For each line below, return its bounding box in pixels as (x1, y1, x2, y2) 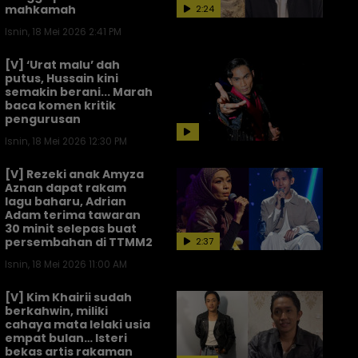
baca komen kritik (5, 97, 116, 113)
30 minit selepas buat (5, 221, 137, 237)
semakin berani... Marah (5, 84, 153, 100)
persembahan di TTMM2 (5, 234, 153, 250)
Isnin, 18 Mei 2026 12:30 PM (5, 134, 127, 148)
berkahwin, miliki (5, 303, 108, 319)
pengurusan (5, 111, 81, 127)
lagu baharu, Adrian (5, 193, 126, 209)
